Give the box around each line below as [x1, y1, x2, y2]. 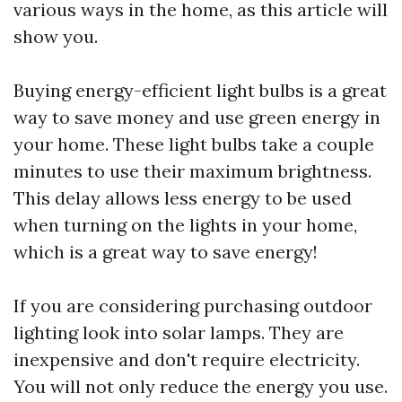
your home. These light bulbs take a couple [13, 133, 374, 155]
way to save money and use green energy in [13, 106, 380, 128]
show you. [13, 25, 98, 48]
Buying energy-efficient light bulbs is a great [13, 79, 387, 101]
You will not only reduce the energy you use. [13, 375, 388, 398]
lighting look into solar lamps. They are [13, 321, 344, 344]
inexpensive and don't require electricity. [13, 348, 360, 371]
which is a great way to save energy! [13, 240, 318, 263]
